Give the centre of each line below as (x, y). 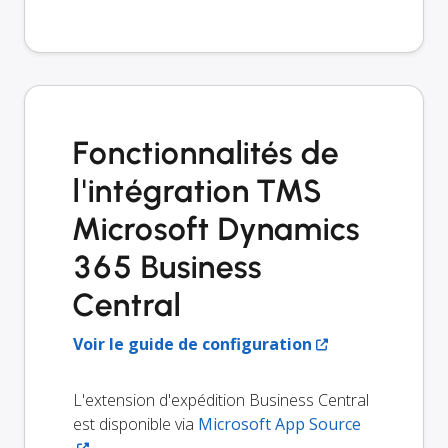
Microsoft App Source (279, 424)
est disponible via (135, 424)
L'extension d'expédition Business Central (221, 400)
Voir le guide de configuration (192, 344)
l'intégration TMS (197, 191)
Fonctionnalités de (206, 153)
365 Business (167, 267)
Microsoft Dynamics (217, 229)
